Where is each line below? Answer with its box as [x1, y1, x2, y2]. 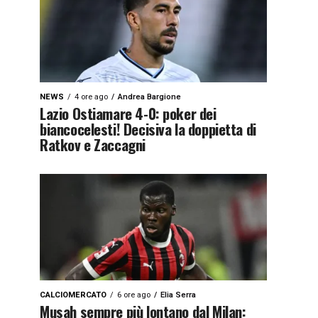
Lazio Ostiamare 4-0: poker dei [40, 102, 216, 124]
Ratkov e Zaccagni [40, 133, 146, 155]
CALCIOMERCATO [40, 290, 106, 300]
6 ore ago [117, 290, 150, 300]
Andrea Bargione [118, 92, 181, 102]
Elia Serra [160, 290, 196, 300]
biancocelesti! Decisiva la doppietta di [40, 118, 256, 140]
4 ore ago [75, 92, 108, 102]
